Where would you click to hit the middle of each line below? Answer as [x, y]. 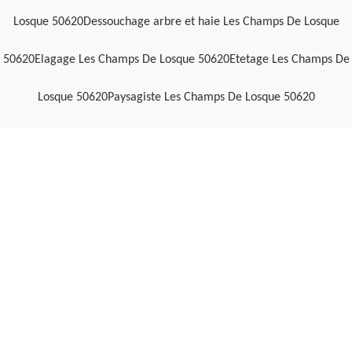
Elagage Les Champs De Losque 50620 [132, 60]
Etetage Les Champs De [289, 60]
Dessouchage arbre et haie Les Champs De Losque [211, 22]
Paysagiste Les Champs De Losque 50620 [211, 98]
